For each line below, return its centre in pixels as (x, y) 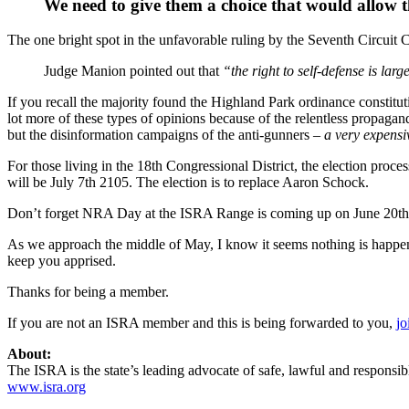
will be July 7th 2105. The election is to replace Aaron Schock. (188, 183)
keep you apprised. (62, 261)
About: (29, 354)
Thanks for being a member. (88, 292)
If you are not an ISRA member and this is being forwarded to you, (202, 323)
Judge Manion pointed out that (133, 71)
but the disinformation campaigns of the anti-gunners (160, 135)
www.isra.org (47, 387)
